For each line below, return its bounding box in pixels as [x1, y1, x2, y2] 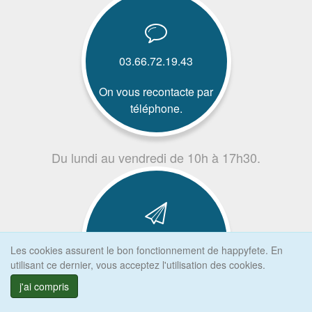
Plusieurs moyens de [104, 233, 208, 249]
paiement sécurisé [107, 249, 205, 266]
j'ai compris [19, 279, 69, 293]
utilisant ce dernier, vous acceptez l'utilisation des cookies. [10, 258, 265, 272]
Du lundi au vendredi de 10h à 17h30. [52, 148, 260, 167]
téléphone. [130, 100, 182, 117]
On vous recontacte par [99, 84, 213, 100]
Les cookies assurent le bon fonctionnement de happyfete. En [10, 243, 283, 257]
